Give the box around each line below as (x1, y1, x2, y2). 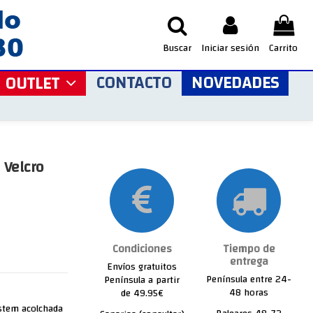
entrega (229, 252, 268, 272)
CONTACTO (96, 68, 172, 99)
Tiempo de (222, 239, 275, 259)
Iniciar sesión (201, 39, 259, 57)
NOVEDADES (191, 68, 279, 99)
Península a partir (104, 271, 180, 289)
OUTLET (5, 68, 64, 99)
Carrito (269, 39, 298, 57)
